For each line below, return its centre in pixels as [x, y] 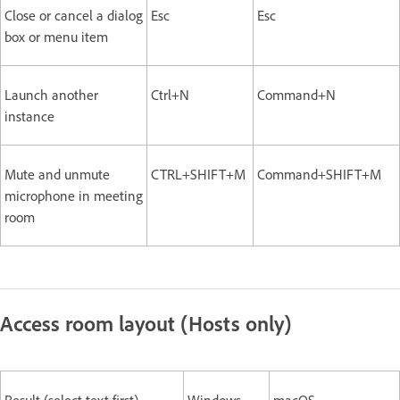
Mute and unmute [57, 174]
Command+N [296, 95]
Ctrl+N [170, 95]
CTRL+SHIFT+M [198, 174]
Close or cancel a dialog [74, 15]
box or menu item [56, 37]
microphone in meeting [74, 196]
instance [29, 116]
